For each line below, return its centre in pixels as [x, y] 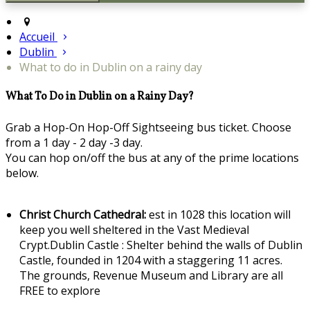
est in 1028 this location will [218, 214]
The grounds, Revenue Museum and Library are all [151, 275]
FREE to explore [60, 290]
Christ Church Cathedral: [83, 214]
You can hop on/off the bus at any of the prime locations [152, 157]
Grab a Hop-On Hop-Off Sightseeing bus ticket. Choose [148, 127]
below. [22, 173]
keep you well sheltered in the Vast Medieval [134, 229]
